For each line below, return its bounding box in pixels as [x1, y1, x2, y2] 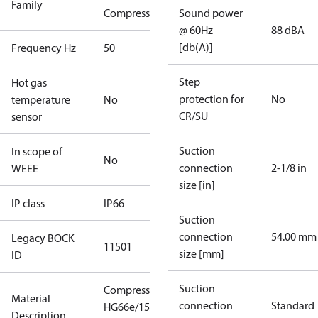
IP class [11, 196, 45, 210]
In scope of [11, 144, 62, 158]
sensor [11, 109, 42, 124]
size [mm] [179, 246, 224, 261]
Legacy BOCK [11, 231, 75, 245]
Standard [271, 298, 314, 312]
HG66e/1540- [104, 300, 165, 314]
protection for [179, 92, 244, 106]
